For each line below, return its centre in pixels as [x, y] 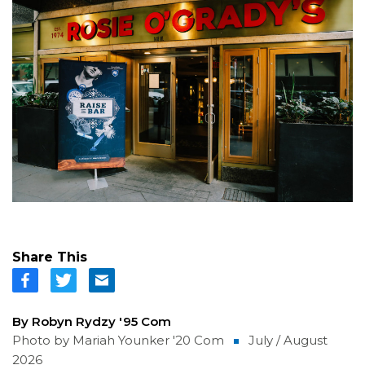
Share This [50, 257]
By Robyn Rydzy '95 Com [92, 321]
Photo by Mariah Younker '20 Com [118, 340]
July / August [288, 340]
